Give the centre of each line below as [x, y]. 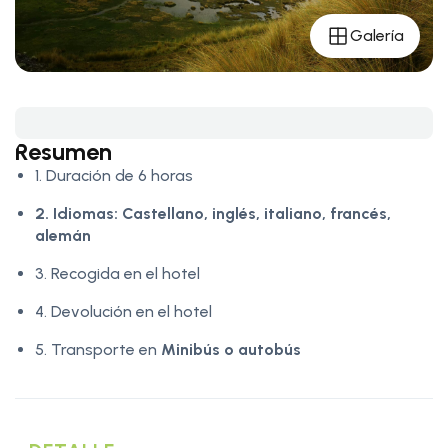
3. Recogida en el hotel [117, 273]
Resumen [63, 151]
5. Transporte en [98, 349]
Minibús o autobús [231, 349]
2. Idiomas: [76, 213]
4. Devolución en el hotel [123, 311]
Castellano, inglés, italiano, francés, [256, 213]
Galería [377, 35]
